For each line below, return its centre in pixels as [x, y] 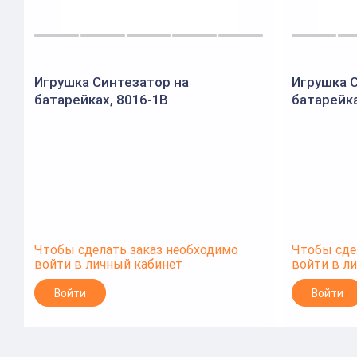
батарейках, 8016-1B [101, 100]
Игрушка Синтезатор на [112, 82]
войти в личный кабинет [108, 264]
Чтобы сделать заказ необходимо [136, 249]
